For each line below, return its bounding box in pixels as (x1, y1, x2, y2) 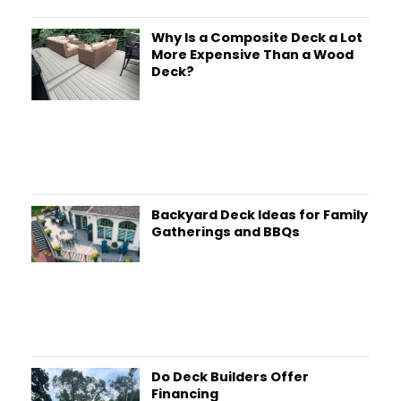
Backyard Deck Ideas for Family (150, 205, 368, 224)
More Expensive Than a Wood (150, 45, 354, 64)
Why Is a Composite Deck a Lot (150, 28, 363, 47)
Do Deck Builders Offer (150, 368, 309, 387)
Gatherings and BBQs (150, 222, 300, 241)
